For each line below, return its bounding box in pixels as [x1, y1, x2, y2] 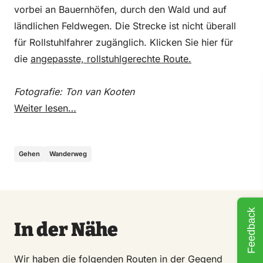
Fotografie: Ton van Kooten [14, 85, 134, 97]
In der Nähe [14, 218, 118, 241]
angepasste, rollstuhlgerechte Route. [31, 52, 191, 65]
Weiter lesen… [14, 102, 76, 114]
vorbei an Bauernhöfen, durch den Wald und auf [14, 3, 227, 15]
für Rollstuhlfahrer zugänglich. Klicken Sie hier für [14, 36, 233, 48]
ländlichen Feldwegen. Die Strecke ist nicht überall [14, 19, 236, 32]
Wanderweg [49, 149, 87, 158]
